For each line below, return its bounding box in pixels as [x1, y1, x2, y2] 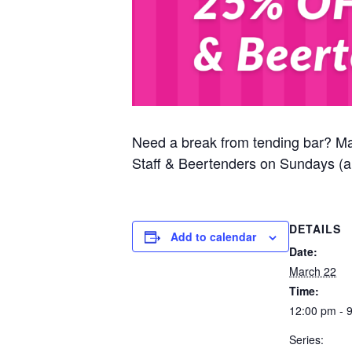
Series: [289, 331, 324, 347]
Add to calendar [170, 228, 256, 244]
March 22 [289, 262, 336, 279]
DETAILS [289, 220, 341, 236]
